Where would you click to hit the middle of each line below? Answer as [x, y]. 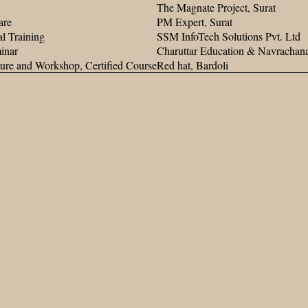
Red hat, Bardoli [192, 65]
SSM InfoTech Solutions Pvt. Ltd [229, 36]
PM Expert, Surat [195, 21]
